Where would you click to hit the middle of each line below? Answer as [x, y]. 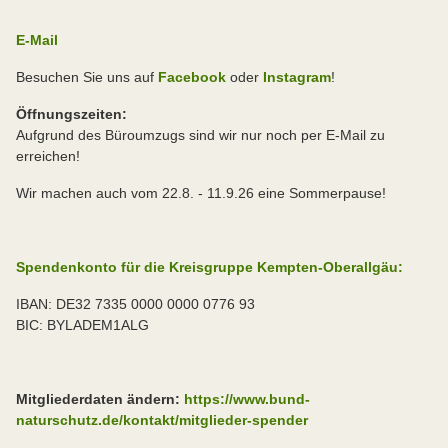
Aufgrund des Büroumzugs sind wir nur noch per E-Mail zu [200, 135]
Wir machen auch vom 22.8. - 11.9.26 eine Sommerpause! [201, 193]
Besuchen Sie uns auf [87, 77]
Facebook [192, 77]
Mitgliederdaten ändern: [100, 399]
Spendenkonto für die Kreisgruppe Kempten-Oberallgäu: [209, 267]
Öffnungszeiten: [71, 114]
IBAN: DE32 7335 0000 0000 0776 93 [135, 304]
